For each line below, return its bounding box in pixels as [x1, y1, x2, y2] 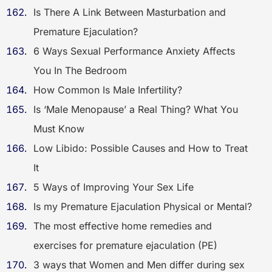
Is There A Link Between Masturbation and [33, 6, 226, 18]
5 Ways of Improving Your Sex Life [33, 181, 194, 193]
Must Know [33, 123, 84, 135]
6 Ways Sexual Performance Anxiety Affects [33, 45, 235, 57]
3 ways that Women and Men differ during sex [33, 259, 245, 271]
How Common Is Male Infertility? [33, 84, 182, 96]
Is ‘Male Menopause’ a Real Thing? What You [33, 103, 238, 115]
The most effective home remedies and [33, 220, 212, 232]
